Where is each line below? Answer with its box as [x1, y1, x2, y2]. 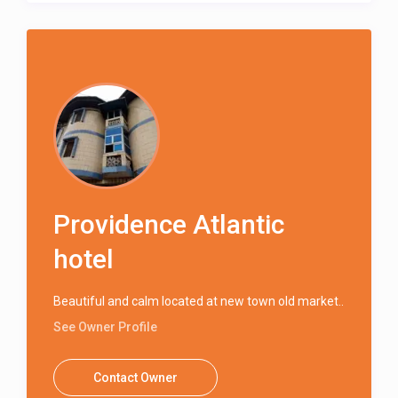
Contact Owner [93, 370, 179, 386]
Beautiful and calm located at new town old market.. [53, 294, 345, 309]
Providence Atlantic [53, 209, 285, 241]
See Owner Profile [53, 320, 158, 335]
